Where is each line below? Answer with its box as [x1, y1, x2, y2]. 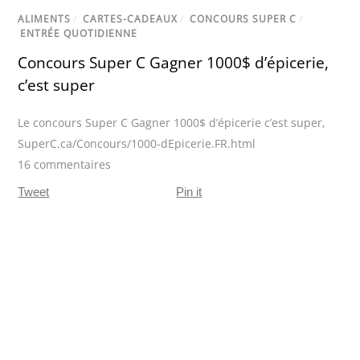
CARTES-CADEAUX [83, 12, 178, 27]
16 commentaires [18, 157, 112, 173]
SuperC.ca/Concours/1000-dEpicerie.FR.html [18, 136, 256, 152]
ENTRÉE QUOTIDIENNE [20, 27, 138, 41]
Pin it [176, 185, 202, 199]
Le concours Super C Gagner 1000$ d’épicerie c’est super [18, 115, 323, 131]
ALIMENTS [18, 12, 72, 27]
